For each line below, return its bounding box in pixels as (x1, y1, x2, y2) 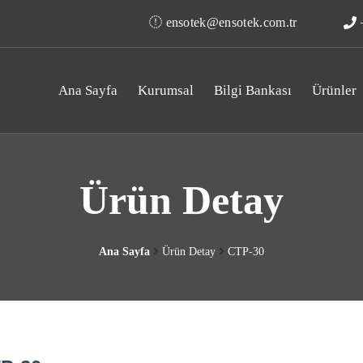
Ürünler (312, 82, 357, 98)
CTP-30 (228, 246, 264, 258)
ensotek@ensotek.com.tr (162, 15, 297, 29)
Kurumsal (138, 82, 194, 98)
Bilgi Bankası (214, 82, 292, 98)
